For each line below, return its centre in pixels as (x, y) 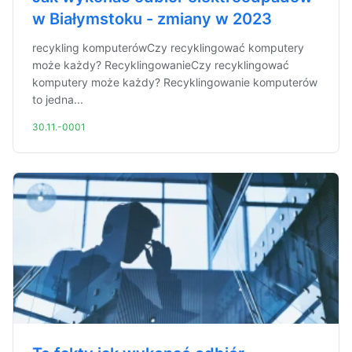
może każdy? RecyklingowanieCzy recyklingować (161, 65)
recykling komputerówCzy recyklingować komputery (168, 48)
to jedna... (58, 99)
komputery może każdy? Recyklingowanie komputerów (175, 82)
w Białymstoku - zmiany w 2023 (152, 19)
